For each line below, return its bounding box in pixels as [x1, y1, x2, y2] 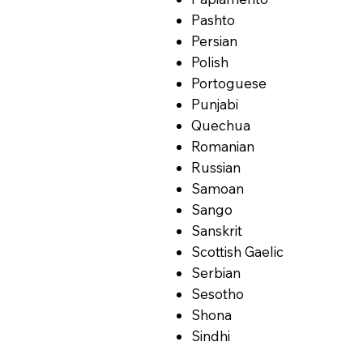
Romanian [191, 137, 255, 155]
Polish [191, 53, 229, 70]
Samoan [191, 179, 245, 197]
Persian [191, 32, 238, 49]
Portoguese [191, 74, 267, 92]
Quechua [191, 116, 251, 134]
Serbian [191, 263, 241, 281]
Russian [191, 158, 241, 176]
